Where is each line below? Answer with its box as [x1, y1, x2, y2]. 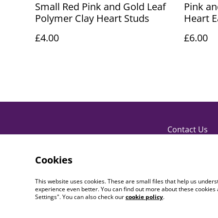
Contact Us [167, 124, 208, 135]
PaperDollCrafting [63, 196, 132, 206]
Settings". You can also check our [35, 193, 126, 201]
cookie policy [126, 193, 163, 201]
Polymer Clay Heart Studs [35, 12, 149, 25]
